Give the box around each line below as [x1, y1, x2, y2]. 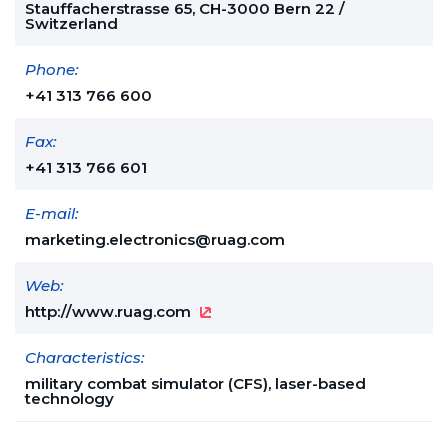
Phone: [25, 60, 78, 80]
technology [25, 389, 114, 409]
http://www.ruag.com [25, 302, 191, 322]
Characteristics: [25, 348, 144, 368]
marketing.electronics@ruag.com [25, 230, 285, 250]
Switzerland [25, 14, 118, 34]
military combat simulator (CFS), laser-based [25, 374, 366, 394]
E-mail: [25, 204, 78, 224]
